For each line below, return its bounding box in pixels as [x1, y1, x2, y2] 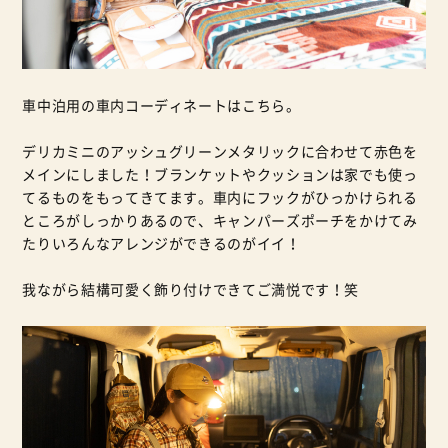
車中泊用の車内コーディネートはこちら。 [22, 97, 301, 115]
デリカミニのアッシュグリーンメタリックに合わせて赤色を [22, 143, 418, 161]
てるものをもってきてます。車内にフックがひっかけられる [22, 189, 418, 207]
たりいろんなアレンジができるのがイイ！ [22, 235, 301, 253]
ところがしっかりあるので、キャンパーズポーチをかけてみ [22, 212, 418, 230]
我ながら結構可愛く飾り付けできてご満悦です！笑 [22, 281, 360, 299]
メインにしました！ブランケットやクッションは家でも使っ [22, 166, 418, 184]
